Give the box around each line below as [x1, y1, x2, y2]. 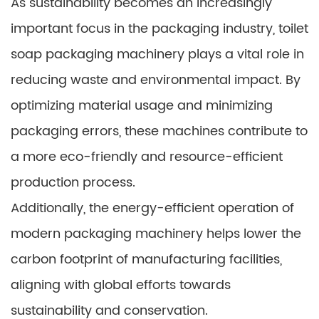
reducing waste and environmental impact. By [11, 69, 300, 90]
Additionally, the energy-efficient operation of [11, 197, 294, 219]
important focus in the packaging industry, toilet [11, 18, 308, 39]
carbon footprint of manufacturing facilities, [11, 249, 282, 270]
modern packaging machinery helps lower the [11, 223, 301, 244]
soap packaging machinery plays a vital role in [11, 43, 304, 65]
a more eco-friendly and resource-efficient [11, 146, 283, 167]
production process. [11, 172, 135, 193]
